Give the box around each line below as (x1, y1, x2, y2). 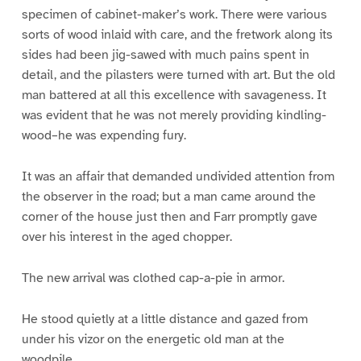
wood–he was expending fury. (21, 127, 186, 144)
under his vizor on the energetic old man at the (21, 331, 284, 348)
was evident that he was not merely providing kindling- (21, 107, 326, 124)
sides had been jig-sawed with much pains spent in (21, 47, 309, 64)
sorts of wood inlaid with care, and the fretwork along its (21, 27, 333, 44)
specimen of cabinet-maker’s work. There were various (21, 6, 327, 23)
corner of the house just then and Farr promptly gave (21, 209, 317, 226)
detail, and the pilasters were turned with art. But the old (21, 67, 335, 84)
